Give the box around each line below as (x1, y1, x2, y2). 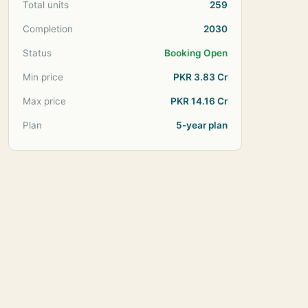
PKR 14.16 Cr (170, 96, 228, 107)
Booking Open (164, 47, 228, 58)
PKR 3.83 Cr (173, 71, 228, 82)
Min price (23, 71, 63, 82)
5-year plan (176, 120, 228, 131)
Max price (23, 96, 66, 107)
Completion (23, 23, 73, 34)
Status (23, 47, 52, 58)
